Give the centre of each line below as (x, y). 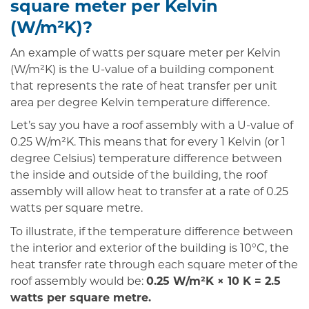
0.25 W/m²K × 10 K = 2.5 (213, 282)
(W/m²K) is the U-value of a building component (142, 70)
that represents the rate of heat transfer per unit (144, 87)
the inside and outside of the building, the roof (139, 176)
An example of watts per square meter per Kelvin (146, 53)
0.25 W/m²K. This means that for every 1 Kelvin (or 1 (148, 143)
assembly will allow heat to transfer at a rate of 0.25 (149, 193)
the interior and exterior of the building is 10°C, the (150, 249)
